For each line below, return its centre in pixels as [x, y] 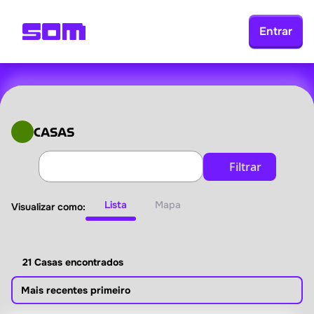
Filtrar [245, 166]
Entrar [276, 31]
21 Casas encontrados [73, 262]
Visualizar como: [48, 207]
